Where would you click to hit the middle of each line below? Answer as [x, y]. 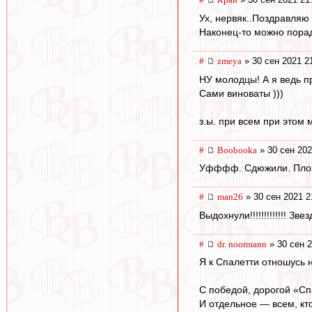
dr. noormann [242, 244]
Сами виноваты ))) [241, 93]
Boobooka [237, 150]
